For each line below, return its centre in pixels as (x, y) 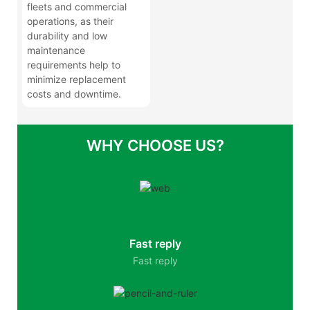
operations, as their (71, 21)
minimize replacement (77, 79)
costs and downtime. (74, 93)
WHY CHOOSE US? (155, 145)
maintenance (56, 50)
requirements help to (74, 64)
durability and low (67, 35)
